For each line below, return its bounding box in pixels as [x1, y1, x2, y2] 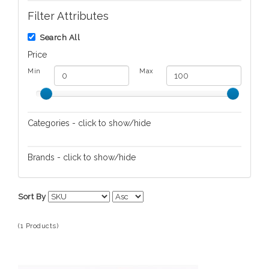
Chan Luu [40, 176, 76, 186]
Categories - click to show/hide [28, 118, 151, 128]
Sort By [18, 192, 46, 201]
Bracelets [40, 142, 76, 151]
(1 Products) [18, 222, 58, 230]
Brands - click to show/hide [28, 152, 136, 162]
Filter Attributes [28, 9, 109, 22]
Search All [40, 32, 80, 42]
